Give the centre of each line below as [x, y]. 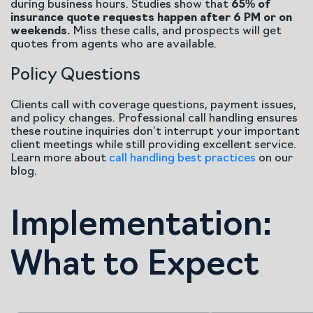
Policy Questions [75, 75]
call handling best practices [182, 159]
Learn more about [60, 159]
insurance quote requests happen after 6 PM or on [151, 18]
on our [274, 159]
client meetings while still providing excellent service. [153, 145]
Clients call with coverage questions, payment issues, [153, 105]
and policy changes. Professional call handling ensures [154, 119]
